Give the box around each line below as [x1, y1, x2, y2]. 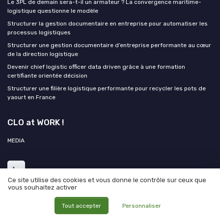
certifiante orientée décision [7, 72, 87, 80]
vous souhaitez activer [8, 184, 77, 192]
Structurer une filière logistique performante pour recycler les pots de [7, 85, 206, 92]
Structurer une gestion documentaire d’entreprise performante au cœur [7, 42, 211, 49]
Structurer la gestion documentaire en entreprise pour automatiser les [7, 20, 208, 27]
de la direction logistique [7, 51, 78, 58]
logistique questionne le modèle [7, 7, 98, 15]
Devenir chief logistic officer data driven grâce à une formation [7, 63, 185, 71]
